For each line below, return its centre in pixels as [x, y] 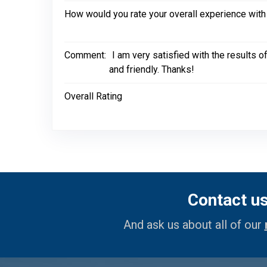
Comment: [85, 55]
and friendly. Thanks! [152, 69]
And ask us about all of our [194, 225]
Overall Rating [93, 96]
